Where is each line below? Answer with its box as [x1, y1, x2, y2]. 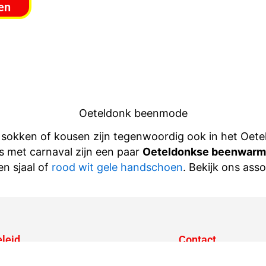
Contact [178, 233, 216, 246]
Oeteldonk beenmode [78, 107, 188, 120]
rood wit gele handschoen [52, 160, 183, 173]
